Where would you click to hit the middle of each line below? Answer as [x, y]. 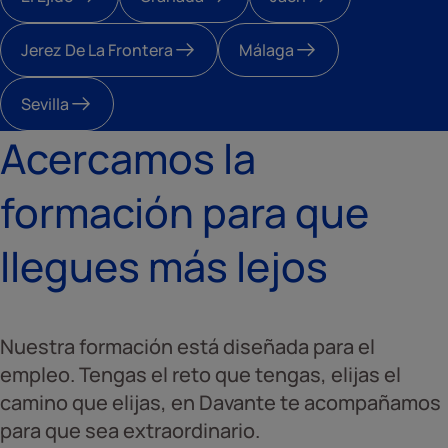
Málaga [266, 50]
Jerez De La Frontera [97, 50]
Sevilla [45, 104]
